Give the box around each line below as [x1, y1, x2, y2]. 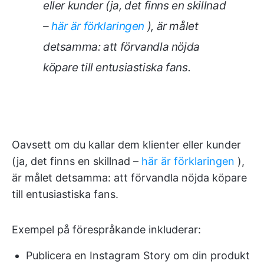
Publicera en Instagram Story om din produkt [26, 249, 250, 262]
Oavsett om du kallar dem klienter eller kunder [12, 138, 241, 151]
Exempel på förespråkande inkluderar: [12, 223, 201, 236]
